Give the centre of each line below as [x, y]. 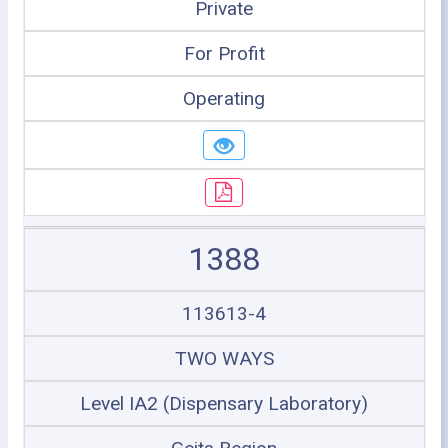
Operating [224, 98]
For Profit [224, 53]
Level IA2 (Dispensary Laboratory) [224, 403]
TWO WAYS [224, 358]
